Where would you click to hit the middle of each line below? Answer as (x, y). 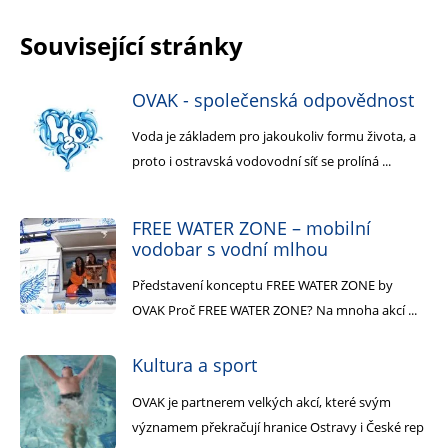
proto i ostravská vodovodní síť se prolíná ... (261, 161)
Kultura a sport (194, 365)
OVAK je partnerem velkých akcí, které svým (261, 401)
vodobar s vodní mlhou (230, 248)
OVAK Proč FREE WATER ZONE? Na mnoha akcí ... (274, 310)
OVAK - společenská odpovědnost (273, 99)
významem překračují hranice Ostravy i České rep (278, 426)
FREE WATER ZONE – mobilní (251, 227)
